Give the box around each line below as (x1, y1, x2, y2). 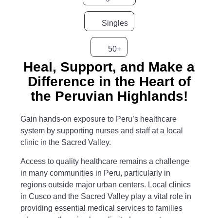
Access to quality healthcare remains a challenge (20, 157, 190, 165)
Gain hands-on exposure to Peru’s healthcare (20, 115, 177, 124)
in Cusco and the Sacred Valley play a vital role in (20, 192, 192, 200)
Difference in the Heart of (27, 74, 191, 90)
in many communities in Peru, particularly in (20, 168, 171, 177)
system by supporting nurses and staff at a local (20, 127, 183, 135)
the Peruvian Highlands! (30, 89, 188, 104)
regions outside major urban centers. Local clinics (20, 180, 191, 189)
